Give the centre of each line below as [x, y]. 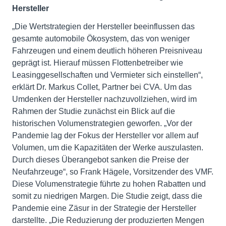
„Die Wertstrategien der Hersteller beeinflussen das [103, 27]
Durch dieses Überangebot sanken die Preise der [100, 160]
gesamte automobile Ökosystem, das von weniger [101, 39]
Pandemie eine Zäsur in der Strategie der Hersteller [104, 208]
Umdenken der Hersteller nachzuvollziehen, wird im [104, 99]
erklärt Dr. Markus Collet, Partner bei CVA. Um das [102, 87]
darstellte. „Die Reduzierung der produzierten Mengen [108, 220]
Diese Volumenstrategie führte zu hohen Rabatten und [109, 184]
